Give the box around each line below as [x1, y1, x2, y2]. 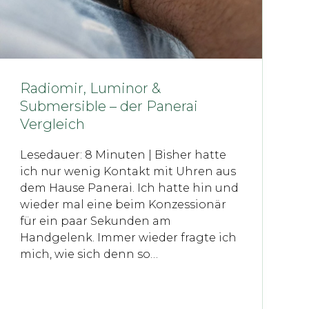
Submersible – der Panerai [19, 98, 198, 115]
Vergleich [19, 116, 85, 133]
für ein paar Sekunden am [19, 215, 171, 228]
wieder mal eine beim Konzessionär [19, 198, 226, 212]
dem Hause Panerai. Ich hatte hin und [19, 181, 239, 195]
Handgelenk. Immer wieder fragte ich [19, 231, 237, 245]
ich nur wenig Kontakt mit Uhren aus [19, 165, 236, 179]
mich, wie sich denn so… [19, 248, 158, 261]
